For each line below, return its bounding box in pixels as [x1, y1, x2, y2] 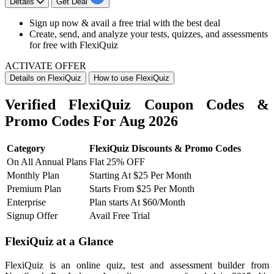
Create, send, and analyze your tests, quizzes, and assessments [29, 28, 268, 39]
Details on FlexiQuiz [10, 73, 81, 83]
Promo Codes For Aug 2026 [5, 113, 178, 129]
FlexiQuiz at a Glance [5, 235, 113, 248]
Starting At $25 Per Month [89, 170, 191, 181]
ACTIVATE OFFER [5, 60, 86, 71]
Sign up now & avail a [29, 17, 119, 28]
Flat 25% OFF [89, 157, 145, 168]
